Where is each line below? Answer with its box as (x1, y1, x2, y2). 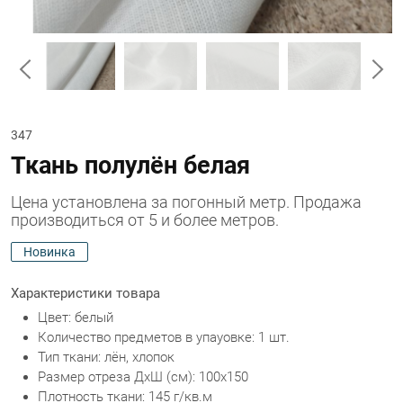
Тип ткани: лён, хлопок (38, 349, 175, 365)
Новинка (23, 245, 76, 259)
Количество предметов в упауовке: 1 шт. (38, 329, 290, 345)
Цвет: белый (38, 309, 113, 326)
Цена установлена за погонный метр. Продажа (11, 193, 362, 211)
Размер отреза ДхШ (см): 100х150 (38, 369, 248, 385)
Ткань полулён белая (11, 151, 250, 180)
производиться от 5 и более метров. (11, 210, 279, 229)
